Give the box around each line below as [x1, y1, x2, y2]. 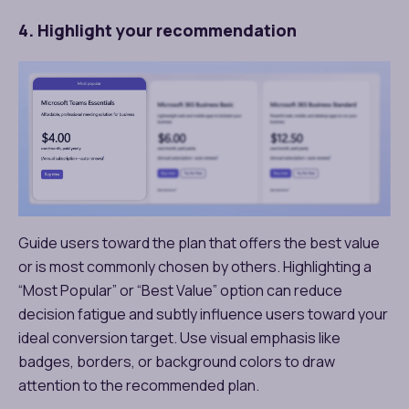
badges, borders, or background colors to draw [18, 351, 335, 372]
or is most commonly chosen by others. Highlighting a [18, 257, 372, 278]
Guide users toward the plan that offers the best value [18, 233, 380, 254]
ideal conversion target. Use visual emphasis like [18, 328, 341, 349]
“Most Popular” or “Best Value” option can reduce [18, 280, 342, 301]
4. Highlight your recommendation [18, 18, 297, 41]
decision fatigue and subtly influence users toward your [18, 304, 388, 325]
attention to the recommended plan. [18, 375, 259, 396]
